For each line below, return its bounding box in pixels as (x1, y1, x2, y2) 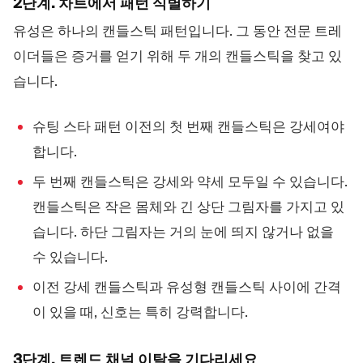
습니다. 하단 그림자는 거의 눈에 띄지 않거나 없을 (32, 223, 334, 241)
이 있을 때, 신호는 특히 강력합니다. (32, 303, 248, 321)
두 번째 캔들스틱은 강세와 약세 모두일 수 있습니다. (32, 173, 348, 191)
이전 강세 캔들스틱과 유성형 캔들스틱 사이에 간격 (32, 278, 341, 296)
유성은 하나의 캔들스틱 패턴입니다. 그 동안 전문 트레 (13, 21, 342, 40)
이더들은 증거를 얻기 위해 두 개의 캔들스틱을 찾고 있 (13, 46, 342, 65)
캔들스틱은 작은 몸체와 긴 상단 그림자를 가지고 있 (32, 198, 344, 216)
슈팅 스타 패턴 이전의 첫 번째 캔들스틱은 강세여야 (32, 117, 344, 136)
